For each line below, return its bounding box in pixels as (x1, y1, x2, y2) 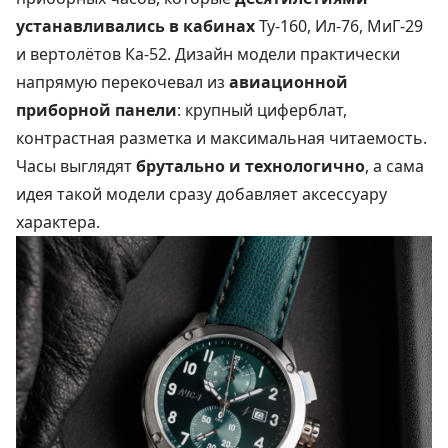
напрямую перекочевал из (16, 70, 229, 93)
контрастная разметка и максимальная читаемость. (16, 126, 427, 149)
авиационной (229, 70, 348, 93)
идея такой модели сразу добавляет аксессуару (16, 182, 387, 205)
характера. (16, 210, 100, 233)
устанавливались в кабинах (16, 14, 255, 37)
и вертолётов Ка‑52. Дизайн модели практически (16, 42, 400, 65)
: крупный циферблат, (177, 98, 347, 121)
